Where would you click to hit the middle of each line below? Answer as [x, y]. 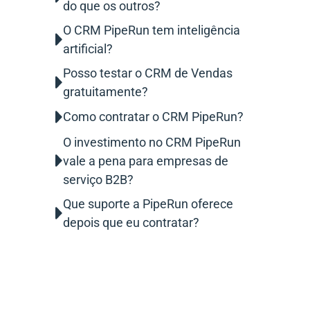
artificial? [88, 48]
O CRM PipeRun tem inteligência [152, 30]
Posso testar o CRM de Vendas [148, 73]
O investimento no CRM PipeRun [152, 142]
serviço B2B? [99, 179]
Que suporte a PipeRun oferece [148, 203]
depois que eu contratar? [131, 222]
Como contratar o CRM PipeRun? [154, 117]
